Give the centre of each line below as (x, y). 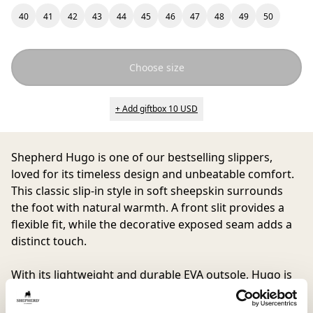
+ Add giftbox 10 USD (156, 109)
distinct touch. (49, 241)
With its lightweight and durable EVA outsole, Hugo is (152, 275)
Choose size (156, 67)
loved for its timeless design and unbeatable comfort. (153, 174)
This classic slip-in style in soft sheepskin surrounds (147, 191)
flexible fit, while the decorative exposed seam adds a (152, 224)
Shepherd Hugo (53, 157)
